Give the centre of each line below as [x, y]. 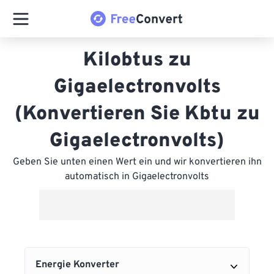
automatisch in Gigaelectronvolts [137, 177]
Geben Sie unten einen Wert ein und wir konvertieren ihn [137, 162]
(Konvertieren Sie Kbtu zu [137, 114]
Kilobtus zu [137, 61]
